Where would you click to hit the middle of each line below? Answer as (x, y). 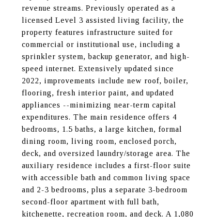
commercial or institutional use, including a (101, 44)
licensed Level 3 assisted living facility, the (103, 20)
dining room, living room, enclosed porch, (99, 141)
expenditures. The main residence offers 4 (99, 117)
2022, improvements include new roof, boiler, (105, 81)
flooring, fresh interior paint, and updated (98, 93)
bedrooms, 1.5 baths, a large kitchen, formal (102, 129)
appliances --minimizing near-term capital (99, 105)
